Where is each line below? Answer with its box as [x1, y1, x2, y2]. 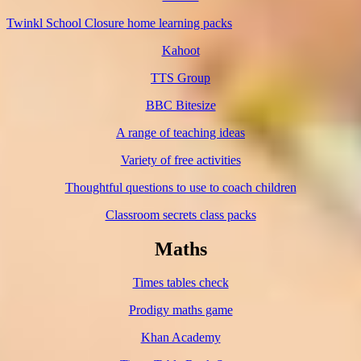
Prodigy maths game [128, 303, 233, 317]
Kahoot [161, 43, 200, 57]
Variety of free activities [120, 152, 241, 167]
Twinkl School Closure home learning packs [6, 15, 232, 30]
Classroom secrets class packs [105, 207, 256, 222]
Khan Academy [140, 330, 221, 345]
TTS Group [151, 70, 210, 85]
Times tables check [132, 276, 229, 290]
